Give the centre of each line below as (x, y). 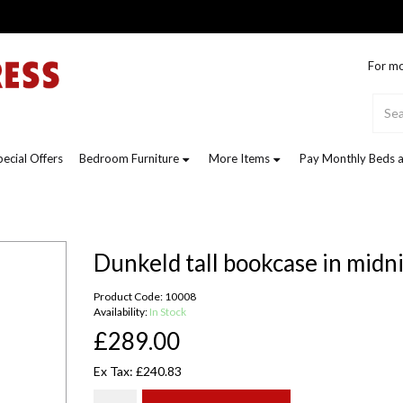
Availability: (121, 312)
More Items (239, 158)
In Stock (168, 312)
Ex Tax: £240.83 (138, 372)
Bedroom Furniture (129, 158)
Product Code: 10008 (145, 297)
